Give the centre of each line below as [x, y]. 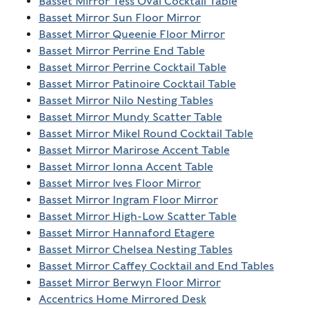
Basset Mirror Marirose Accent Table [134, 150]
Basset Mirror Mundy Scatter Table [130, 117]
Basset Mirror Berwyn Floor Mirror [129, 283]
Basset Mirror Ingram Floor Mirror [128, 200]
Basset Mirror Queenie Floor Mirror [131, 34]
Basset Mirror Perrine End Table [121, 51]
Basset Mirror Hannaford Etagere [126, 233]
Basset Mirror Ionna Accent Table [126, 167]
